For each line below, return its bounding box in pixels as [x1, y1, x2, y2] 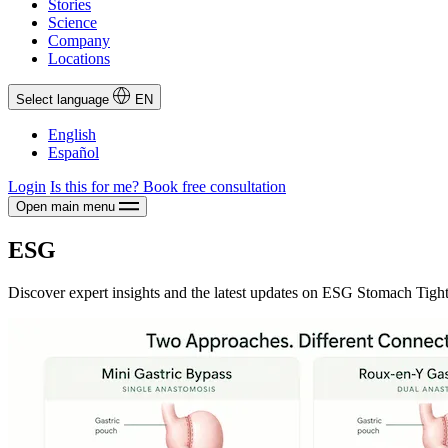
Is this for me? [50, 178, 143, 196]
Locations [48, 50, 110, 68]
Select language [16, 92, 109, 108]
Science [48, 14, 97, 32]
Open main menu [16, 199, 115, 215]
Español [48, 144, 99, 162]
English [48, 126, 96, 144]
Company [48, 32, 110, 50]
